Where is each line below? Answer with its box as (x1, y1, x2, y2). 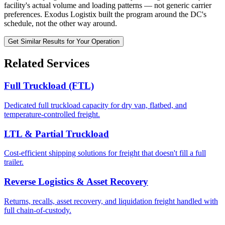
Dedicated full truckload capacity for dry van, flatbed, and (4, 101, 187, 109)
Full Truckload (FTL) (4, 80, 94, 91)
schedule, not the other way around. (4, 19, 117, 28)
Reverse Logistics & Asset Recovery (4, 176, 148, 187)
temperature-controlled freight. (4, 110, 100, 119)
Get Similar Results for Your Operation (8, 38, 120, 46)
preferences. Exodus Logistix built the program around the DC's (4, 10, 206, 19)
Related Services (4, 57, 89, 70)
